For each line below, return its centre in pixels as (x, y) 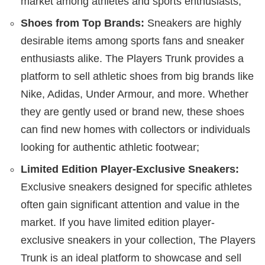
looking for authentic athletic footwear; (110, 148)
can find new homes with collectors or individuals (135, 130)
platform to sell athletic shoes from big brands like (137, 77)
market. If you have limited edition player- (118, 223)
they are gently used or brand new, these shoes (132, 112)
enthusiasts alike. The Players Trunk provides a (132, 59)
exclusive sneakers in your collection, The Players (138, 240)
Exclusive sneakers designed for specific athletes (136, 187)
